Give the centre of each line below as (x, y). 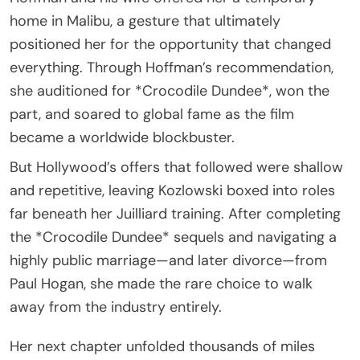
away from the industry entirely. (116, 307)
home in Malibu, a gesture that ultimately (145, 20)
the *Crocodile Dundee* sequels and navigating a (173, 237)
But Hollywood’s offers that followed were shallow (176, 167)
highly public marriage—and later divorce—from (168, 260)
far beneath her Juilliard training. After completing (175, 213)
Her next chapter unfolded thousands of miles (162, 346)
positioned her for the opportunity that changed (170, 44)
